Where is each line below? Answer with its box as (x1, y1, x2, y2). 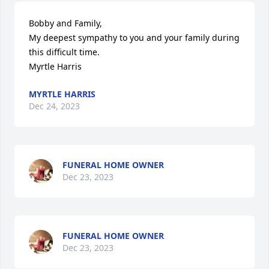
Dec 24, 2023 (29, 100, 80, 112)
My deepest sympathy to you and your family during (29, 32, 240, 43)
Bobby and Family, (29, 17, 102, 29)
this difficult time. (29, 46, 100, 58)
